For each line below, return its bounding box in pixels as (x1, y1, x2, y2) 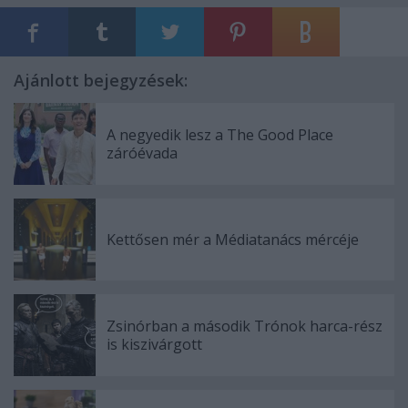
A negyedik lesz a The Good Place (107, 125, 333, 146)
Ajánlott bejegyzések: (14, 69, 188, 92)
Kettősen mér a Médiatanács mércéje (107, 229, 359, 250)
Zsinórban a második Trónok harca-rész (107, 316, 382, 337)
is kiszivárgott (107, 334, 202, 355)
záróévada (107, 143, 178, 164)
